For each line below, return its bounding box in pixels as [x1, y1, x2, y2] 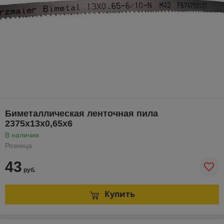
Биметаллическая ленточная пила [5, 108, 158, 118]
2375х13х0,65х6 [5, 118, 72, 128]
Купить [104, 188, 135, 200]
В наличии [5, 130, 39, 139]
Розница [5, 141, 32, 149]
